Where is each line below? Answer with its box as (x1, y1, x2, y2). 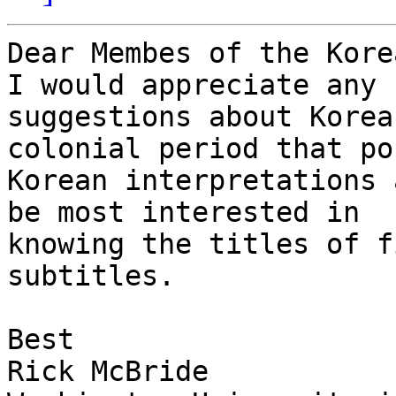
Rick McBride (7, 355, 209, 388)
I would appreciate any (7, 69, 393, 102)
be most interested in (7, 196, 377, 229)
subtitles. (7, 260, 175, 293)
